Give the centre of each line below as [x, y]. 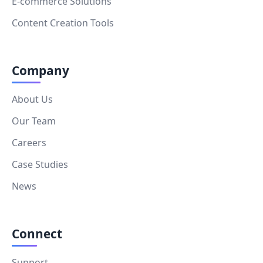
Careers [29, 142]
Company [41, 70]
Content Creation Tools [63, 23]
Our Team [34, 121]
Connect [37, 233]
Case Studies [40, 164]
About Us [32, 99]
